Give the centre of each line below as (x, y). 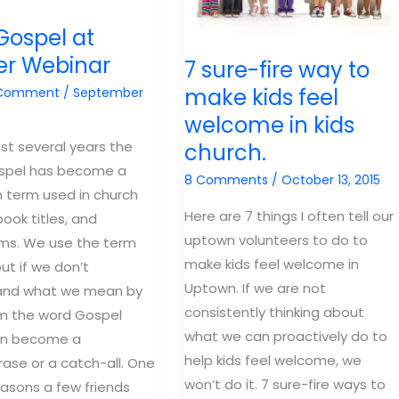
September (109, 92)
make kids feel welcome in (271, 265)
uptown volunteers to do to (276, 240)
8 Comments (226, 180)
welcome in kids (269, 126)
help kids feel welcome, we (273, 361)
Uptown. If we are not (255, 289)
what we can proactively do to (285, 337)
